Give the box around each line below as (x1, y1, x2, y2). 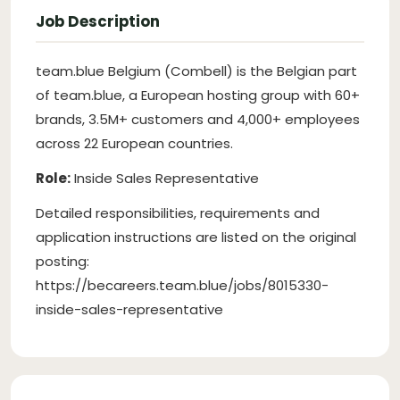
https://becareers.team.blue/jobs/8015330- (36, 275, 329, 295)
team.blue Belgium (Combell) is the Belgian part (36, 61, 357, 80)
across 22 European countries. (36, 133, 233, 153)
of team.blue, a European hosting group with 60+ (36, 85, 360, 104)
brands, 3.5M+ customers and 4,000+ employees (36, 109, 360, 129)
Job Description (36, 10, 160, 32)
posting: (36, 251, 89, 271)
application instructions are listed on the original (36, 227, 356, 246)
